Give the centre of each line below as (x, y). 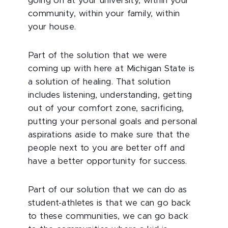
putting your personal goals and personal (113, 122)
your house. (52, 27)
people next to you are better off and (107, 148)
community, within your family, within (104, 14)
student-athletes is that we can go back (110, 203)
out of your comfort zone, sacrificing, (106, 108)
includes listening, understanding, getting (110, 95)
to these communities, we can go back (108, 216)
